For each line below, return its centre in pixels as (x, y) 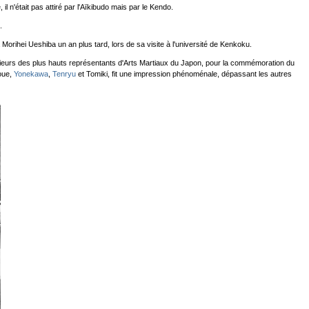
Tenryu (65, 74)
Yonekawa (31, 74)
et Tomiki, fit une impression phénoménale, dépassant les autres (185, 74)
